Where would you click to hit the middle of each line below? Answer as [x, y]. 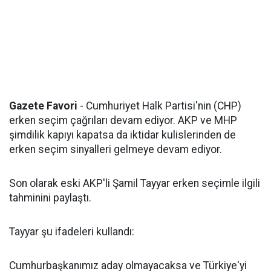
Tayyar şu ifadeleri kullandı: [72, 232]
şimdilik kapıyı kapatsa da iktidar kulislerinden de [122, 135]
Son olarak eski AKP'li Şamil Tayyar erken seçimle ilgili [135, 183]
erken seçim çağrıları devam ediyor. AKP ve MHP [123, 120]
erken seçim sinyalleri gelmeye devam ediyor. [116, 149]
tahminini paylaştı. [50, 198]
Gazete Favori [43, 106]
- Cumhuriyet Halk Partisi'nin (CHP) [159, 106]
